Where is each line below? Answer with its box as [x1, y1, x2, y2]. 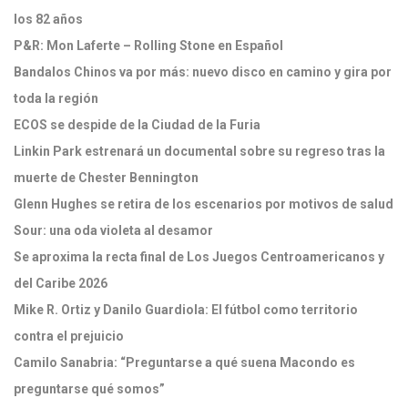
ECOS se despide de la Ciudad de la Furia [14, 117, 260, 132]
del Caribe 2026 [14, 276, 107, 291]
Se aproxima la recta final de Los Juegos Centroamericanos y [14, 250, 384, 264]
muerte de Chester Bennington [14, 170, 199, 185]
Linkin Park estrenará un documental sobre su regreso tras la [14, 144, 385, 158]
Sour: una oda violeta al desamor [14, 223, 216, 238]
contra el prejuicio [14, 329, 124, 343]
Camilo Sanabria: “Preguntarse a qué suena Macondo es [14, 355, 355, 370]
